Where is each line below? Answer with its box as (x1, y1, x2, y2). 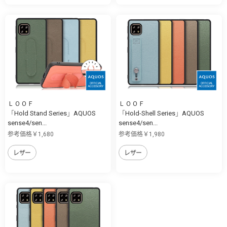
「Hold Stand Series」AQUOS (8, 109, 96, 118)
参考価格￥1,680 (8, 131, 54, 138)
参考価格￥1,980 (119, 131, 165, 138)
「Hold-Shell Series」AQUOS (119, 109, 204, 118)
